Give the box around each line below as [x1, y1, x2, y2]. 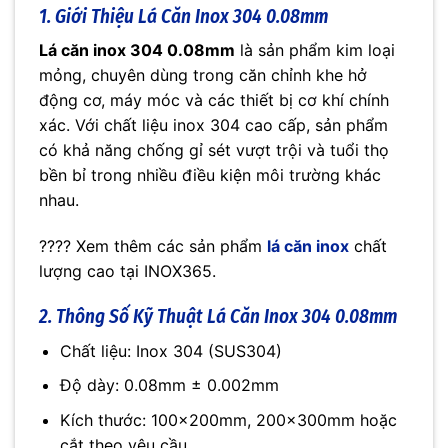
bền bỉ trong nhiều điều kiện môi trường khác [39, 165, 381, 186]
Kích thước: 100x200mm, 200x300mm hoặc [59, 409, 397, 430]
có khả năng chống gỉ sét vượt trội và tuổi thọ [39, 140, 389, 161]
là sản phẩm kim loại [235, 40, 395, 61]
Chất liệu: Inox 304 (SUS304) [59, 340, 282, 361]
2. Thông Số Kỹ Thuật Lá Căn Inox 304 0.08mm [39, 304, 397, 328]
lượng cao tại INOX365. [39, 261, 216, 282]
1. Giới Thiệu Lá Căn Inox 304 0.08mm [39, 4, 328, 28]
